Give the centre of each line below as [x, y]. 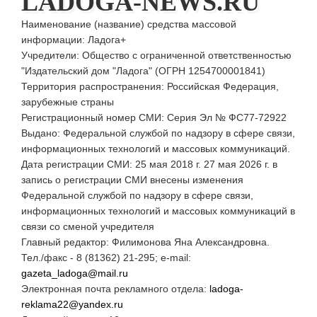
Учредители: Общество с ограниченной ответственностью [156, 55]
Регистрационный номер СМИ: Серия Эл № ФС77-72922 [154, 117]
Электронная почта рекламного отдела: [115, 288]
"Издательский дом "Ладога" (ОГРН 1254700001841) [143, 70]
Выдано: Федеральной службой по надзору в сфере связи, [158, 133]
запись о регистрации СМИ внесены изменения [132, 179]
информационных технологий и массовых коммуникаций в [158, 211]
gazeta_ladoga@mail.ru [75, 273]
